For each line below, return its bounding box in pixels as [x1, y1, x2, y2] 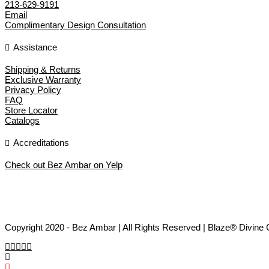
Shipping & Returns [5, 64, 80, 74]
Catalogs [5, 115, 40, 125]
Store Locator [5, 104, 58, 115]
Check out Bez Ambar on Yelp [5, 159, 122, 170]
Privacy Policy [5, 84, 61, 95]
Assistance [13, 41, 57, 52]
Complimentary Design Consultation [5, 19, 146, 30]
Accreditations [13, 137, 69, 148]
